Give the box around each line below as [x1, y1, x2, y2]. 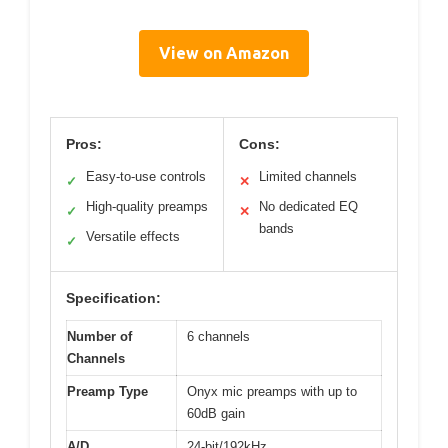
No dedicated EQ [259, 199, 358, 215]
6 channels [187, 329, 250, 345]
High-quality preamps [86, 199, 208, 215]
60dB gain [187, 406, 245, 422]
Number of [67, 329, 132, 345]
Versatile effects [86, 229, 180, 245]
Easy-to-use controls [86, 169, 206, 185]
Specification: [66, 290, 161, 307]
